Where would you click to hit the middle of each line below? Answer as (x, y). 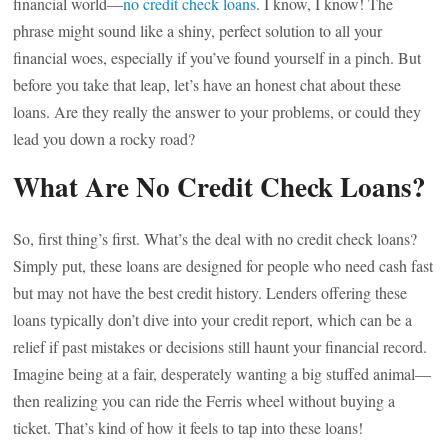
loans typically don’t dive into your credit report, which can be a (213, 319)
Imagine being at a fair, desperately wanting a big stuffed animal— (222, 373)
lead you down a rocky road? (104, 138)
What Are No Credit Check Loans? (220, 186)
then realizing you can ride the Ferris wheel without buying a (204, 400)
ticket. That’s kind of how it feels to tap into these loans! (188, 427)
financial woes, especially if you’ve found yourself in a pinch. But (217, 57)
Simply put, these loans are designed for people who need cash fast (223, 265)
